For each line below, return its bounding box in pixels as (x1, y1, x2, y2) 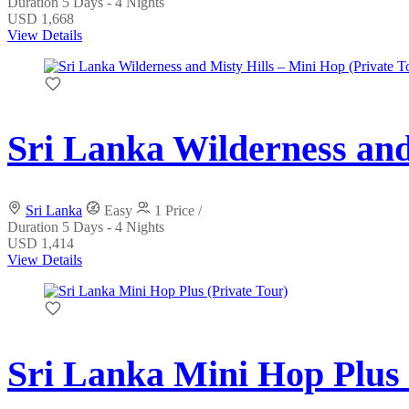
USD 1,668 (7, 11, 74, 26)
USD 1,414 (7, 236, 74, 252)
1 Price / (154, 203, 202, 219)
